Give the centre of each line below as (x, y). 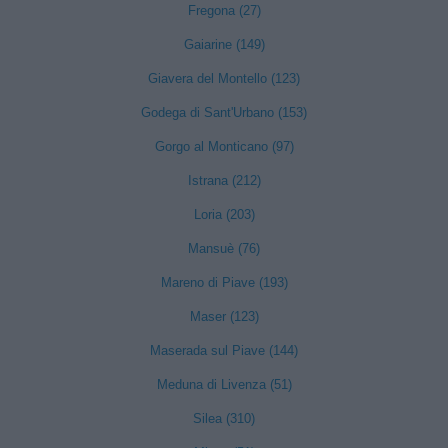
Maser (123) (224, 316)
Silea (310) (224, 418)
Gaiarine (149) (224, 44)
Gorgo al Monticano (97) (224, 146)
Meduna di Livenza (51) (224, 384)
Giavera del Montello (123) (224, 78)
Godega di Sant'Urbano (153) (224, 112)
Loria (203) (224, 214)
